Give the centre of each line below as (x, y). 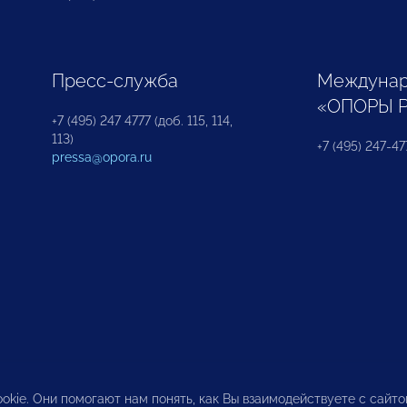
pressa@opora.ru (101, 157)
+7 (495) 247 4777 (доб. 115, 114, (142, 120)
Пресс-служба (114, 80)
